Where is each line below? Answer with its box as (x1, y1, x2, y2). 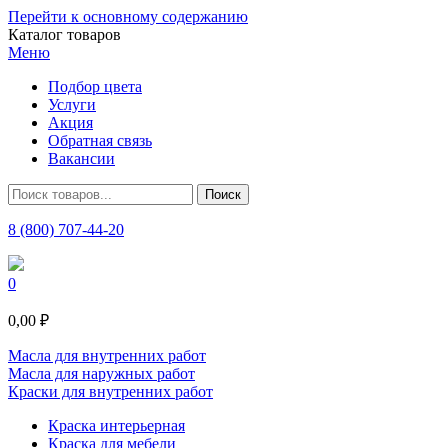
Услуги (48, 96, 96, 113)
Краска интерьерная (48, 417, 185, 434)
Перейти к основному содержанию (8, 8, 248, 25)
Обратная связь (48, 132, 152, 149)
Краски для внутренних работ (8, 383, 213, 400)
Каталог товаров (8, 26, 121, 43)
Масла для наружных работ (8, 365, 195, 382)
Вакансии (48, 150, 115, 167)
